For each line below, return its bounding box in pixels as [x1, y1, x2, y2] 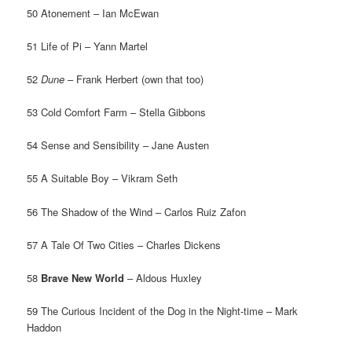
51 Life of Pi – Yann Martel [27, 38, 148, 53]
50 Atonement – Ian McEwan [27, 5, 159, 20]
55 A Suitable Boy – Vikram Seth [27, 170, 178, 186]
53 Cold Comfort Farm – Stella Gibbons [27, 104, 207, 120]
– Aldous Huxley [124, 269, 203, 285]
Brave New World [41, 269, 125, 285]
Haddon [27, 319, 62, 335]
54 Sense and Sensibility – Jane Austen [27, 137, 210, 153]
